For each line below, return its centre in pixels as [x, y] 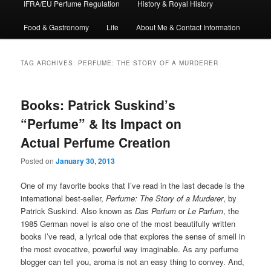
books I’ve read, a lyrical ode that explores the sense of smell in [133, 237]
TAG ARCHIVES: [50, 63]
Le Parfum [206, 211]
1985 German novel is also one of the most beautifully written [128, 224]
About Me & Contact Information [188, 27]
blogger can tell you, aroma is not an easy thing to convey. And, [133, 262]
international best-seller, [64, 198]
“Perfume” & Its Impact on [101, 123]
